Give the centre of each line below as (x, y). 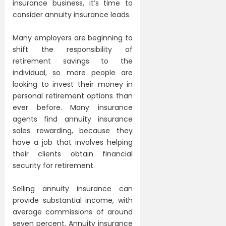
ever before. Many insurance (73, 107)
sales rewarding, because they (73, 130)
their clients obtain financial (73, 154)
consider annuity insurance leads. (72, 14)
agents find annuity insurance (73, 119)
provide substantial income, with (73, 200)
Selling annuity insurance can (73, 188)
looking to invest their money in (73, 84)
